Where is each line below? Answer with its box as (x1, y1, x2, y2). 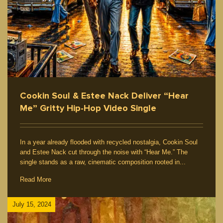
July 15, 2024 (12, 201, 51, 209)
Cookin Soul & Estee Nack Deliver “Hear (20, 90, 189, 101)
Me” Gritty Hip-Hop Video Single (20, 102, 156, 113)
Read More (20, 175, 51, 183)
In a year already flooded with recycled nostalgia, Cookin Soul (20, 138, 198, 146)
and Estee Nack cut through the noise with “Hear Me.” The (20, 148, 188, 156)
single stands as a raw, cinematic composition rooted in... (20, 158, 186, 166)
